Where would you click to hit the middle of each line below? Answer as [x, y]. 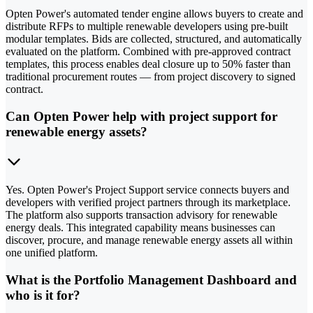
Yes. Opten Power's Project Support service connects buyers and [147, 189]
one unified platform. [52, 252]
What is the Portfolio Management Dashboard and [151, 279]
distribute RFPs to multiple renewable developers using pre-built [147, 27]
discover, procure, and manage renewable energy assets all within [149, 240]
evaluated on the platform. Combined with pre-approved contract [148, 52]
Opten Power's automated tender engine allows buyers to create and [154, 14]
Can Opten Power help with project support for [141, 117]
